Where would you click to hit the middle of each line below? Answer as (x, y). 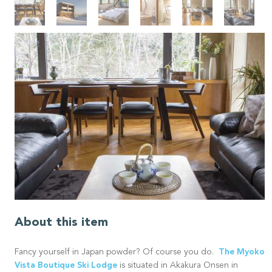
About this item (61, 223)
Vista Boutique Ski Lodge (66, 266)
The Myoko (240, 252)
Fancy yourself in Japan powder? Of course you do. (115, 253)
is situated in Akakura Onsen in (178, 266)
